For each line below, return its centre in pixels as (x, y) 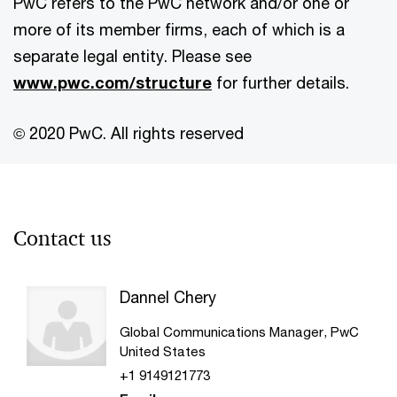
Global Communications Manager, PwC (239, 331)
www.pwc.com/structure (113, 82)
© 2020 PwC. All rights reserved (128, 133)
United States (162, 351)
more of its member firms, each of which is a (179, 29)
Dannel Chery (167, 297)
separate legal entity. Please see (132, 56)
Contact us (62, 238)
